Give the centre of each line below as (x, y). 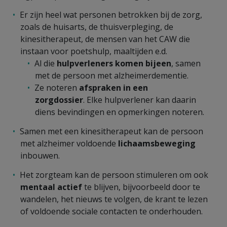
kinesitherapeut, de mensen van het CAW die (105, 39)
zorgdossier (59, 100)
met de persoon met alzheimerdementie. (112, 75)
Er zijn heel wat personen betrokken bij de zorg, (111, 14)
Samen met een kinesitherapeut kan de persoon (111, 131)
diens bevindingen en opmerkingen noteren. (120, 112)
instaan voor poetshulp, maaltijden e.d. (94, 51)
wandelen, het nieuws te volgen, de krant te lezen (114, 199)
